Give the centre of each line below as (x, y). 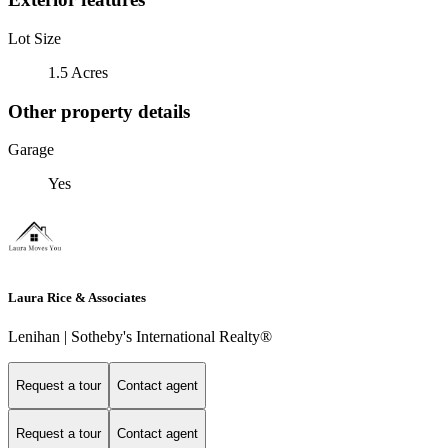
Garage (31, 150)
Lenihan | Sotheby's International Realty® (140, 336)
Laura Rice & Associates (77, 297)
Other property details (99, 111)
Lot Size (34, 38)
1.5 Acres (78, 72)
